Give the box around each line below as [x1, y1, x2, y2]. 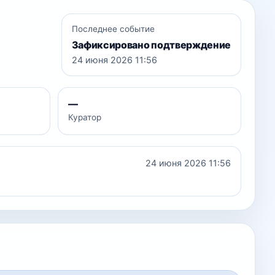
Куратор [68, 112, 101, 122]
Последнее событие [71, 24, 155, 34]
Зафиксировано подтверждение [71, 39, 231, 51]
